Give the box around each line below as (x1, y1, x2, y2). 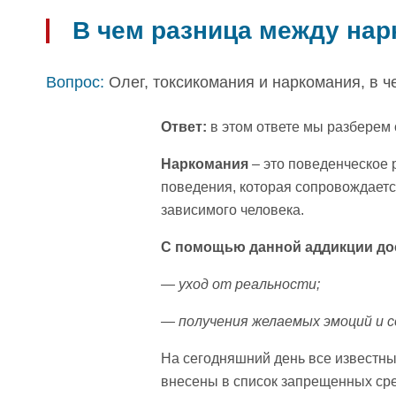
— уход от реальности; (161, 277, 320, 292)
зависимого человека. (161, 202, 304, 217)
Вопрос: (46, 73, 104, 91)
